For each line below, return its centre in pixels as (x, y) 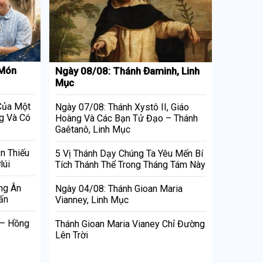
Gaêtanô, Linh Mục (92, 129)
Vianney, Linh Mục (92, 200)
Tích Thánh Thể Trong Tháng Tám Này (130, 164)
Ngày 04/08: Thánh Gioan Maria (119, 188)
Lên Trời (71, 235)
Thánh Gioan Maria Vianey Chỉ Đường (130, 224)
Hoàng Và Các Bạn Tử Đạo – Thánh (126, 118)
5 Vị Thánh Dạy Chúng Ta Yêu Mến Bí (129, 153)
